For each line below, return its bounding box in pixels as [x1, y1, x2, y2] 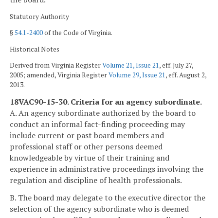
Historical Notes [10, 44, 59, 54]
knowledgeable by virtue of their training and [10, 152, 169, 163]
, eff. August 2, [165, 71, 206, 80]
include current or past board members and [10, 130, 164, 141]
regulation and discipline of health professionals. [10, 175, 182, 186]
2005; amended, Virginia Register [10, 71, 109, 80]
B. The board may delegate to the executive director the [10, 192, 205, 203]
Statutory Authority [10, 12, 69, 21]
